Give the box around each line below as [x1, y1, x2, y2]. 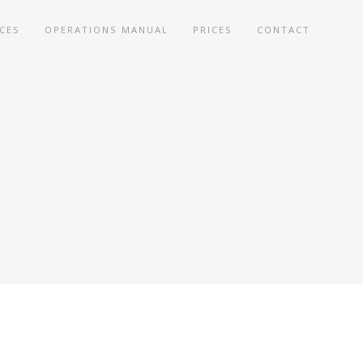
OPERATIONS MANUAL [45, 23, 169, 36]
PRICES [193, 23, 233, 36]
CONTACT [257, 23, 310, 36]
